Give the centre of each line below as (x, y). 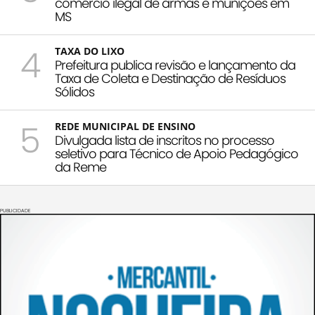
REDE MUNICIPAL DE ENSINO (125, 126)
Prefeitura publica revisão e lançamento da (175, 65)
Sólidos (75, 91)
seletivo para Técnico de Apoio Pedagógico (176, 153)
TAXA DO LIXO (90, 51)
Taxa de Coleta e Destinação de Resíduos (170, 78)
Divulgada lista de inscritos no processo (165, 140)
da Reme (81, 167)
